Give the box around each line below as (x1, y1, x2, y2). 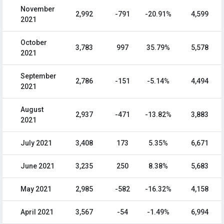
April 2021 (20, 208, 53, 216)
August (20, 105, 43, 114)
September (20, 72, 56, 80)
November (20, 5, 55, 13)
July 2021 (20, 139, 52, 147)
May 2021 (20, 185, 51, 193)
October (20, 38, 47, 47)
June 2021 (20, 162, 54, 170)
